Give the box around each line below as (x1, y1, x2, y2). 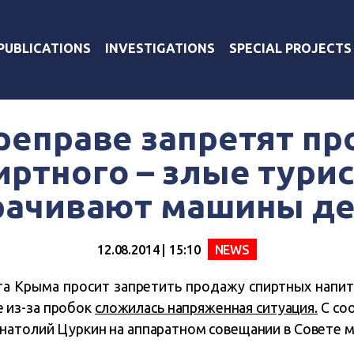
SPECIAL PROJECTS (229, 40, 352, 55)
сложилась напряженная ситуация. (94, 299, 318, 315)
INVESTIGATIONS (105, 40, 215, 55)
